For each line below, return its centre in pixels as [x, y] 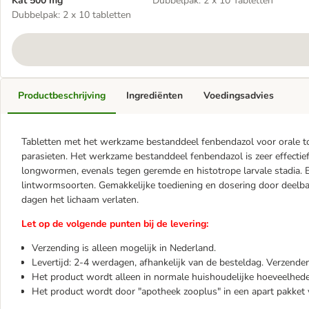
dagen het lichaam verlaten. [80, 200]
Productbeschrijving [62, 96]
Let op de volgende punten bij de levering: [115, 224]
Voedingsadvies [239, 96]
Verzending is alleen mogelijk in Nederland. [124, 248]
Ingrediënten [154, 96]
